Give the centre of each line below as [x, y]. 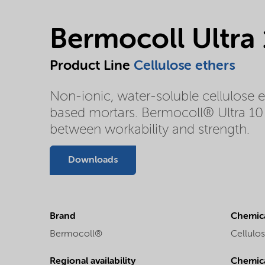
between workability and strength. [150, 130]
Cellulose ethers [184, 66]
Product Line [92, 66]
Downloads [93, 160]
